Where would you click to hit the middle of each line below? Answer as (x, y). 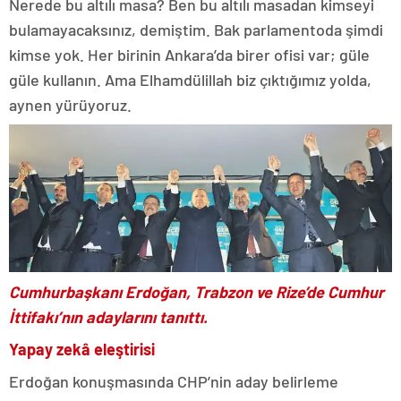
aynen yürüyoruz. (70, 105)
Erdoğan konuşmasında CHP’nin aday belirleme (174, 382)
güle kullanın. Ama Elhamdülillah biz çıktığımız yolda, (190, 80)
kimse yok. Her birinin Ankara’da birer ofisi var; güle (189, 55)
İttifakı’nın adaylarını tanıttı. (108, 317)
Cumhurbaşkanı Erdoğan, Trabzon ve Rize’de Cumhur (196, 292)
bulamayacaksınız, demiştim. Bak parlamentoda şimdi (196, 30)
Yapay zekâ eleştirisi (82, 350)
